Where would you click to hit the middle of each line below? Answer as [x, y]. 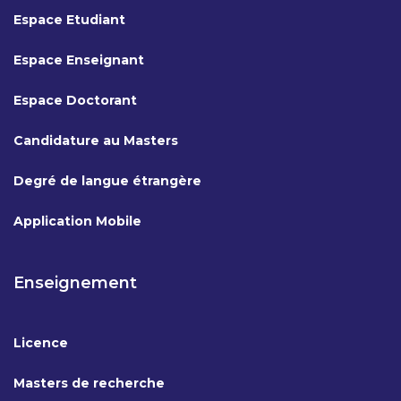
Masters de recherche [89, 383]
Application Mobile [77, 221]
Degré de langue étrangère [107, 181]
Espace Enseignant [79, 60]
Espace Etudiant [69, 20]
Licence [41, 343]
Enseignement [75, 283]
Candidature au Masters [96, 141]
